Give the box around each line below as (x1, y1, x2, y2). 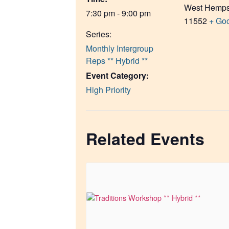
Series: (86, 28, 111, 40)
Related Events (86, 127, 204, 151)
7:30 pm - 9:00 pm (86, 7, 151, 19)
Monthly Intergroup (86, 42, 153, 55)
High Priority (86, 84, 131, 96)
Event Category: (86, 70, 149, 82)
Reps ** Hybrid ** (86, 55, 148, 67)
